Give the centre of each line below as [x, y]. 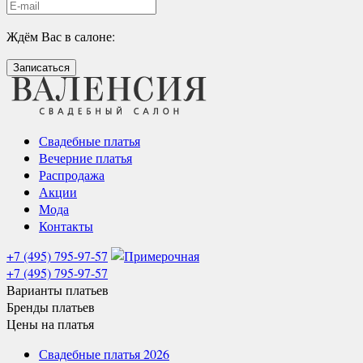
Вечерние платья [85, 158]
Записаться [41, 68]
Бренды [29, 307]
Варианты [36, 290]
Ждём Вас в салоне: [61, 36]
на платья [68, 324]
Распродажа [72, 175]
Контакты [66, 226]
